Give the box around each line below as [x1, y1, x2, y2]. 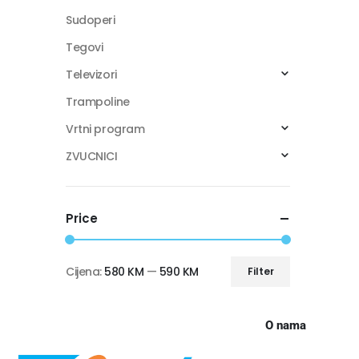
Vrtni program [66, 120, 145, 137]
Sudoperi [66, 11, 115, 28]
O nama [265, 317, 306, 333]
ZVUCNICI [66, 147, 118, 164]
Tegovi [66, 38, 103, 55]
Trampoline [66, 93, 130, 110]
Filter [247, 264, 274, 278]
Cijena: [66, 263, 105, 280]
